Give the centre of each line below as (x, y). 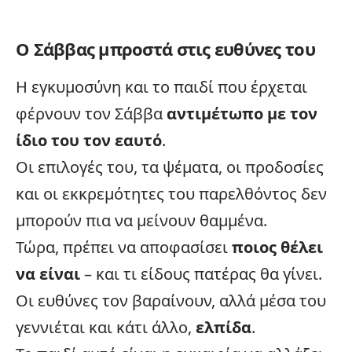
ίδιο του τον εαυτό (89, 140)
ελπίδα (224, 327)
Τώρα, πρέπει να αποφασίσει (124, 247)
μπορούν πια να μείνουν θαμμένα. (141, 220)
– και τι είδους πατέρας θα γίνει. (201, 273)
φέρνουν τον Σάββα (91, 113)
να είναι (48, 273)
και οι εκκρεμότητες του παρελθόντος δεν (171, 193)
